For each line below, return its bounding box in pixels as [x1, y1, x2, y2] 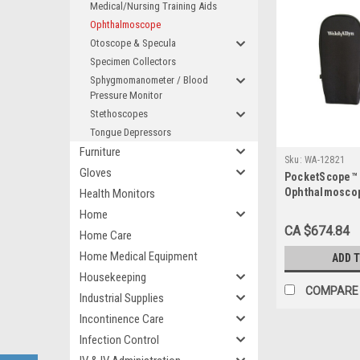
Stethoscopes [90, 108, 148, 120]
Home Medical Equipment [80, 249, 198, 264]
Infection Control [80, 333, 159, 347]
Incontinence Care [80, 312, 164, 326]
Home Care [80, 228, 132, 243]
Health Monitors [80, 186, 155, 201]
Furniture [80, 145, 121, 159]
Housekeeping [80, 270, 146, 284]
